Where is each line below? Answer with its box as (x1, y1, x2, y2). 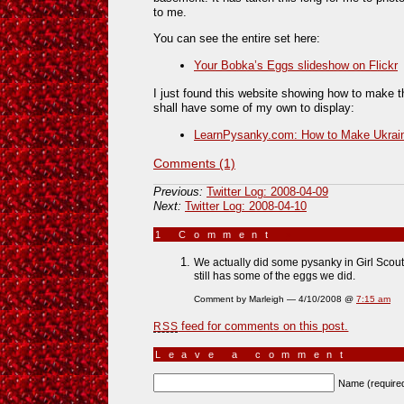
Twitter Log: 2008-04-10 (185, 199, 307, 214)
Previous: (153, 185, 203, 199)
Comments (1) (153, 156, 235, 171)
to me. (153, 5, 187, 19)
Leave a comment (155, 348, 351, 360)
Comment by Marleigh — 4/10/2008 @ (194, 294, 356, 305)
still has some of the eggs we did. (194, 269, 355, 281)
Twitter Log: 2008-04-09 (207, 185, 328, 199)
